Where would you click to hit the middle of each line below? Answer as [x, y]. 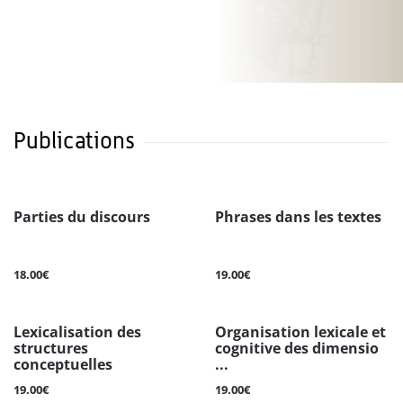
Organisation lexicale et [300, 332]
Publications [74, 141]
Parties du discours [82, 217]
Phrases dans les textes [298, 217]
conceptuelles [63, 365]
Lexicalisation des [77, 332]
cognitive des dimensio [297, 349]
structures [51, 349]
